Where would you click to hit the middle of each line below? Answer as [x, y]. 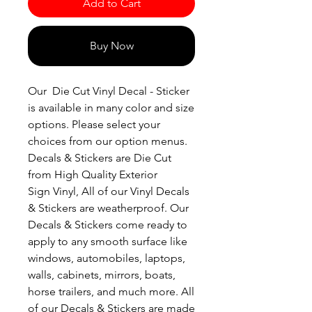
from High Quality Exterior [93, 175]
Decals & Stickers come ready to [108, 225]
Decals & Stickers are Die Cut [100, 158]
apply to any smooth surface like [108, 242]
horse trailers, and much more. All [111, 292]
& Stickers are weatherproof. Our [108, 208]
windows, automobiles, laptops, [107, 258]
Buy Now [111, 46]
